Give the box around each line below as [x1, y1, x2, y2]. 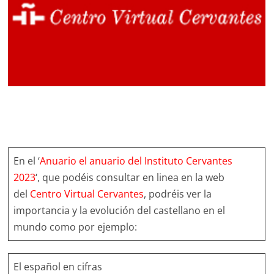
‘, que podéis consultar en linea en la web [35, 171, 225, 184]
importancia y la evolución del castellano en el [13, 204, 226, 217]
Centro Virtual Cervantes [30, 187, 144, 201]
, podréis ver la [144, 187, 212, 201]
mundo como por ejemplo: [13, 220, 138, 234]
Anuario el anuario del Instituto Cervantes [40, 154, 233, 168]
